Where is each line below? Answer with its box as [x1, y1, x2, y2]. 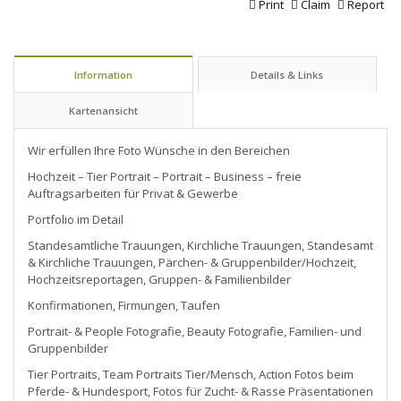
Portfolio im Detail [28, 210, 124, 227]
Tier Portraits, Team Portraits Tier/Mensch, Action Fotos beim [28, 365, 354, 382]
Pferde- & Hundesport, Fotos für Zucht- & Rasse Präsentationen [28, 382, 373, 399]
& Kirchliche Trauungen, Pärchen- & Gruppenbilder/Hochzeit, [28, 253, 356, 270]
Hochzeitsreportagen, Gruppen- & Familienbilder [28, 270, 291, 287]
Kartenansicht [68, 103, 138, 117]
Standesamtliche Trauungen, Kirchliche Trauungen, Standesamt [28, 236, 373, 253]
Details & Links [251, 67, 324, 81]
